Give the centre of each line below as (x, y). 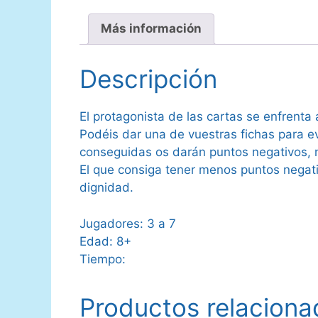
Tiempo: (103, 259)
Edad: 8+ (105, 241)
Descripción (148, 79)
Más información (151, 29)
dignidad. (106, 188)
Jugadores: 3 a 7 (128, 223)
